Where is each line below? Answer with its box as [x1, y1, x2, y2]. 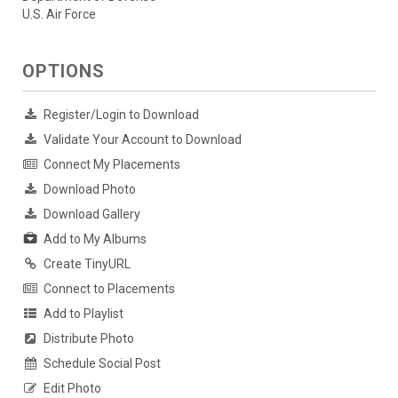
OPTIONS [22, 60, 105, 82]
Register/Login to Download [44, 107, 199, 122]
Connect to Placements [44, 281, 175, 296]
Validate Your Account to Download [44, 131, 242, 147]
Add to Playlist [44, 306, 123, 321]
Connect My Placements [44, 156, 180, 171]
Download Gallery [44, 206, 140, 221]
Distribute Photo [44, 330, 134, 346]
